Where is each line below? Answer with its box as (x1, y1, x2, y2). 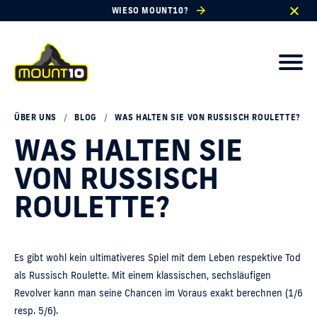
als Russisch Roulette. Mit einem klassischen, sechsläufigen (14, 270, 271, 281)
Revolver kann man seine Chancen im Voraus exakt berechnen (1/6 (14, 287, 303, 299)
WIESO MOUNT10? (111, 6, 189, 16)
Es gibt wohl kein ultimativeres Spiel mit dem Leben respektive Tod (14, 252, 301, 263)
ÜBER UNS (14, 113, 57, 122)
